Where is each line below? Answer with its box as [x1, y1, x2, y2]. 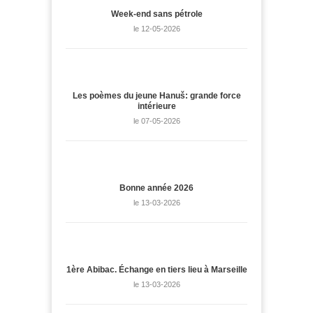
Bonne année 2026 [119, 183, 194, 194]
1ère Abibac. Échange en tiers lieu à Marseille [66, 265, 247, 275]
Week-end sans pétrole [110, 9, 203, 20]
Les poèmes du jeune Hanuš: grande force [72, 91, 241, 101]
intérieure [137, 101, 176, 112]
